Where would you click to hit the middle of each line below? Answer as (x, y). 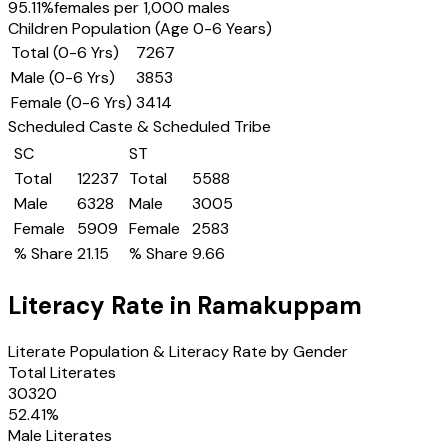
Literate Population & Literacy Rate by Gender (178, 352)
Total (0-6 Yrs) (65, 53)
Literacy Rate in (102, 306)
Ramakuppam (279, 306)
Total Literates (62, 373)
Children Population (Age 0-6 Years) (140, 29)
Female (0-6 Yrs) (71, 103)
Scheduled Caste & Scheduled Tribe (139, 127)
